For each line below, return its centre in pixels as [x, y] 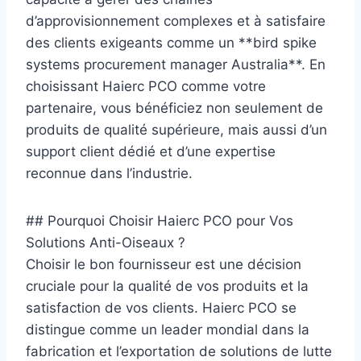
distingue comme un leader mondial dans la [168, 329]
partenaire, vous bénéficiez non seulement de [174, 108]
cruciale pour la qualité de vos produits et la [167, 286]
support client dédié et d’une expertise [151, 151]
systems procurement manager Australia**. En [176, 64]
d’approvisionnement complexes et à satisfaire [176, 21]
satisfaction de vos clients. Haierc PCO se [161, 307]
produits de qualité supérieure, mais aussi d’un [176, 129]
